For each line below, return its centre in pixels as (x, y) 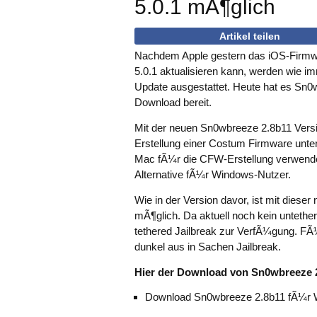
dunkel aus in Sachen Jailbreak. (208, 247)
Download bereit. (173, 102)
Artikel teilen (249, 36)
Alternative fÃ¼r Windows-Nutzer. (213, 174)
